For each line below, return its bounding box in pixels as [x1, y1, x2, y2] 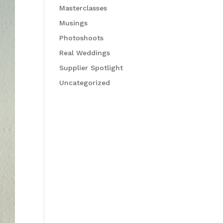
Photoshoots [59, 34, 104, 42]
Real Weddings [59, 49, 111, 57]
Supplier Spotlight [59, 64, 123, 72]
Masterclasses [59, 4, 108, 12]
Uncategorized [59, 79, 111, 87]
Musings [59, 19, 88, 27]
